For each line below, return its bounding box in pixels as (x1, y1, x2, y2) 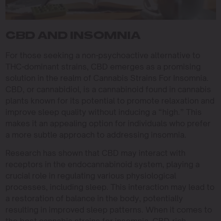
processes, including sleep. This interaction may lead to (5, 182, 215, 192)
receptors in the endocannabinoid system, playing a (5, 159, 200, 170)
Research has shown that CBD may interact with (5, 148, 185, 158)
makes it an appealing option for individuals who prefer (5, 118, 211, 129)
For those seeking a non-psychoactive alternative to (5, 50, 200, 61)
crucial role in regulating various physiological (5, 171, 176, 181)
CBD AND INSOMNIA (5, 32, 141, 42)
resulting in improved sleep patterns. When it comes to (5, 205, 212, 215)
